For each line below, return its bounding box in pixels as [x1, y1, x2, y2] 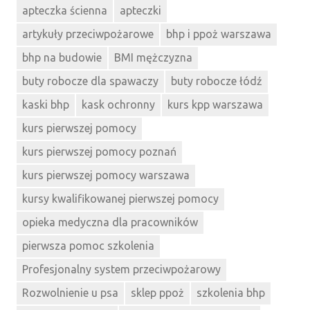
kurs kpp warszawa [167, 98, 263, 111]
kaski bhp [22, 98, 69, 111]
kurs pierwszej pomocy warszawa [22, 169, 190, 181]
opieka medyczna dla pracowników [22, 215, 198, 228]
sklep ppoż [131, 286, 184, 299]
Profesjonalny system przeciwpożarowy [22, 262, 221, 275]
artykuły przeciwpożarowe [22, 28, 154, 41]
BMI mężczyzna [114, 51, 192, 64]
